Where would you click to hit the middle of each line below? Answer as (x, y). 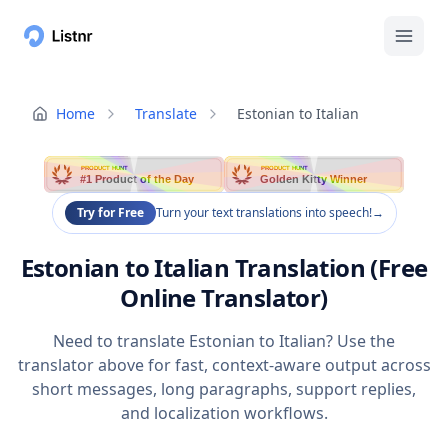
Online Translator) (224, 298)
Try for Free (110, 213)
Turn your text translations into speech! (263, 213)
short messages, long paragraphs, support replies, (224, 389)
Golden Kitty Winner (314, 179)
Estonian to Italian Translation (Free (224, 268)
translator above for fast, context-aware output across (224, 365)
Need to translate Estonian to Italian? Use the (224, 341)
